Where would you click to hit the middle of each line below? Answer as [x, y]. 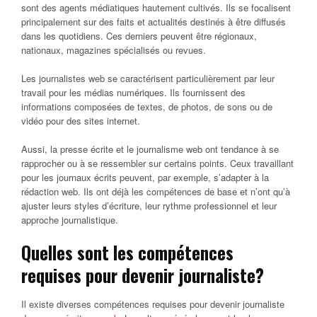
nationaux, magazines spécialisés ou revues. [114, 50]
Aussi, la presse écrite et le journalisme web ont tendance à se [150, 149]
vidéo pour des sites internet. [81, 120]
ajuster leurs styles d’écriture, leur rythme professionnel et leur [149, 205]
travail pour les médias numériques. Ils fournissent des [133, 92]
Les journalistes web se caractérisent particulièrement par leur [148, 78]
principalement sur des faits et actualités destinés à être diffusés [154, 21]
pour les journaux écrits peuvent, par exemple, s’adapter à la [145, 177]
